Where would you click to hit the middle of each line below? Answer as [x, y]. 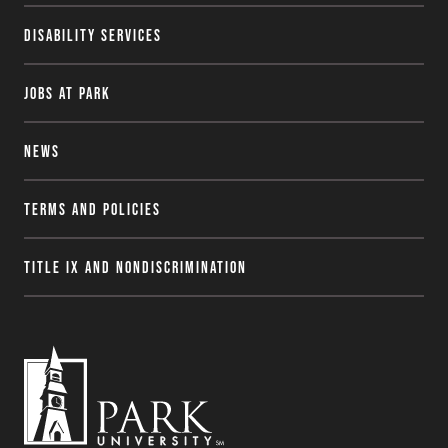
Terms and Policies [92, 208]
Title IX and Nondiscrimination [135, 266]
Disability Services [93, 34]
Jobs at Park [67, 92]
